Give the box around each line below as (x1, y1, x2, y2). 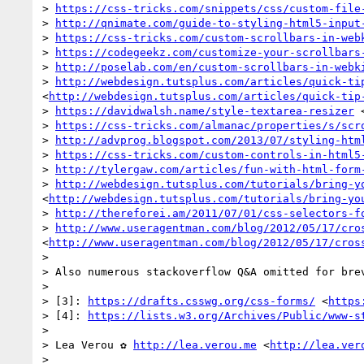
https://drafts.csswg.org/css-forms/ (88, 294, 315, 307)
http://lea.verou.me (133, 338, 257, 351)
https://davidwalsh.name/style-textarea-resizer (55, 104, 354, 117)
